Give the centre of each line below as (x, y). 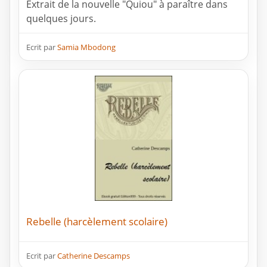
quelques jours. (61, 19)
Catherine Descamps (94, 256)
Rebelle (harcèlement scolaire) (97, 222)
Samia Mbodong (86, 47)
